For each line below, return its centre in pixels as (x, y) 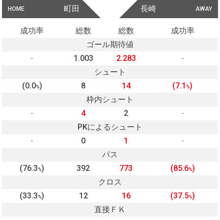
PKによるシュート (110, 127)
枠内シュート (110, 100)
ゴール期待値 (110, 45)
